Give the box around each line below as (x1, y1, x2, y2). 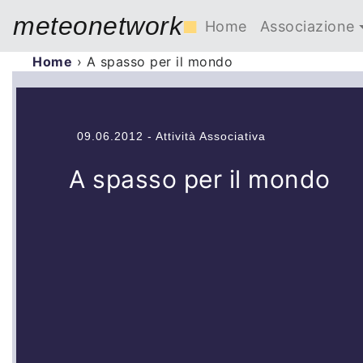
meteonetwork (13, 11, 182, 41)
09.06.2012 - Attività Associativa (77, 130, 266, 143)
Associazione (259, 17, 355, 35)
